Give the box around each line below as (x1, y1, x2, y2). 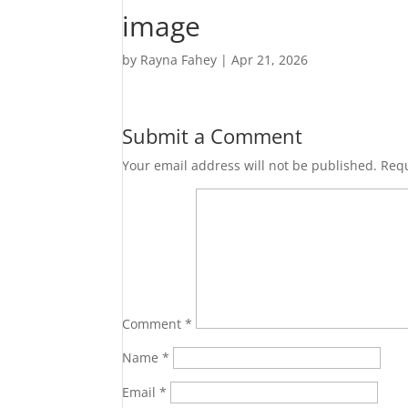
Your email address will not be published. (122, 157, 378, 174)
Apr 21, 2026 (231, 51, 309, 68)
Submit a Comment (122, 122, 303, 149)
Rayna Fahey (140, 51, 218, 68)
